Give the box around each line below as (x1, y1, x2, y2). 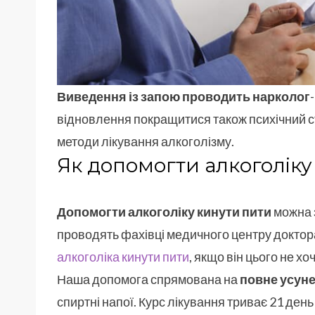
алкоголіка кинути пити (57, 249, 189, 265)
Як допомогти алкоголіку (57, 153, 312, 178)
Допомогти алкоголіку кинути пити (57, 204, 271, 220)
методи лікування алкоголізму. (57, 134, 234, 150)
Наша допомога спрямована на (57, 271, 240, 288)
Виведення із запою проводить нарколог (57, 89, 310, 105)
